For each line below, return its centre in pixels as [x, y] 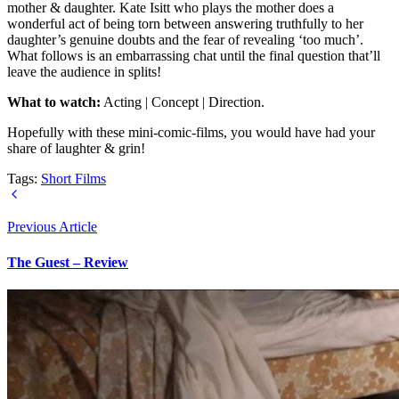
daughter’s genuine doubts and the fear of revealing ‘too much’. [185, 40]
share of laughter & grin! [76, 149]
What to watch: [54, 102]
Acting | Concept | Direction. [183, 102]
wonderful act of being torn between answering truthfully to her [185, 24]
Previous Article [52, 227]
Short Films [73, 179]
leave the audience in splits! [84, 72]
